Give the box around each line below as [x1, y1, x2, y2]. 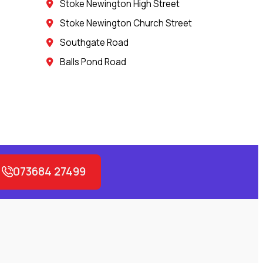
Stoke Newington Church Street [60, 16, 193, 29]
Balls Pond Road [60, 55, 127, 68]
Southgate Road [60, 36, 129, 49]
